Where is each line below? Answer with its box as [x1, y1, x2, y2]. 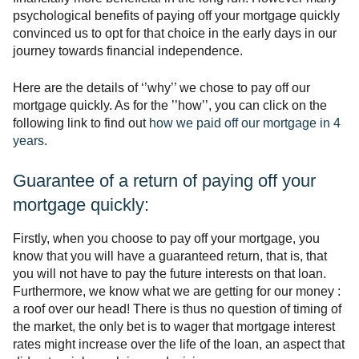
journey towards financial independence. [13, 44, 243, 58]
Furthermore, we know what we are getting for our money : [13, 284, 341, 299]
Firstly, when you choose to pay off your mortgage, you [13, 232, 320, 246]
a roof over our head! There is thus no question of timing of [13, 302, 341, 317]
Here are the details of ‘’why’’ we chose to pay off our [13, 81, 310, 95]
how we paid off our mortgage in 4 [149, 116, 341, 131]
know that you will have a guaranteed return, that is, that [13, 249, 327, 264]
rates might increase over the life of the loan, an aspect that [13, 337, 345, 352]
